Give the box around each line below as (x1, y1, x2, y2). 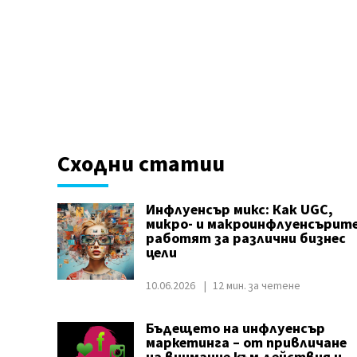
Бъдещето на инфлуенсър (145, 319, 325, 339)
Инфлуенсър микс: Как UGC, (145, 200, 333, 220)
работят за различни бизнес (145, 229, 346, 249)
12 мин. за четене (212, 278, 300, 294)
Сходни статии (57, 148, 225, 180)
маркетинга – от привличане (145, 333, 347, 353)
